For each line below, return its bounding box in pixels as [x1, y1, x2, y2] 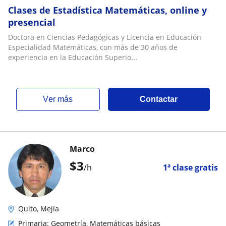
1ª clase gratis [163, 162, 218, 173]
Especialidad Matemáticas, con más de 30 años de [8, 42, 178, 52]
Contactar [140, 95, 178, 103]
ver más [48, 95, 73, 103]
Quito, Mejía [18, 204, 59, 213]
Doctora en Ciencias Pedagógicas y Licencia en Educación [8, 32, 201, 42]
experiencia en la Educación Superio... [8, 52, 137, 62]
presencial [8, 16, 55, 28]
